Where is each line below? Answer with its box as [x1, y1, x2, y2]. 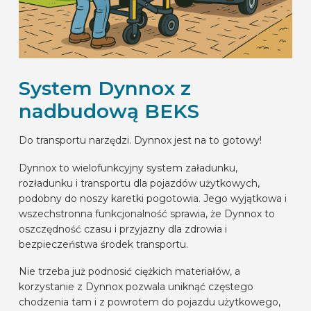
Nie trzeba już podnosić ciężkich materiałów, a [18, 265, 240, 278]
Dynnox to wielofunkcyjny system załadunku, [18, 161, 237, 174]
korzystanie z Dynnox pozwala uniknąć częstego [18, 280, 253, 294]
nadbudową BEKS [18, 99, 199, 124]
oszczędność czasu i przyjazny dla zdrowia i [18, 222, 227, 235]
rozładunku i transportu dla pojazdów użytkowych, [18, 176, 260, 190]
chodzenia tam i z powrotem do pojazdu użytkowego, [18, 296, 280, 309]
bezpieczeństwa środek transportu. [18, 237, 188, 251]
